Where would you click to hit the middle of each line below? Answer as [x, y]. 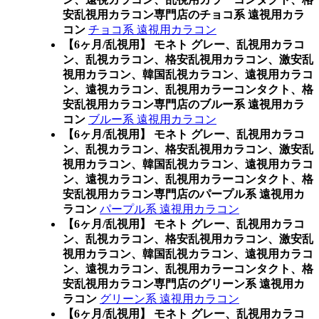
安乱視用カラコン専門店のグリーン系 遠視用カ [184, 284]
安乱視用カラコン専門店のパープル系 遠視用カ [184, 194]
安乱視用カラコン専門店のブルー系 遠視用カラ [184, 104]
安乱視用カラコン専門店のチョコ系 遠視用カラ [184, 15]
